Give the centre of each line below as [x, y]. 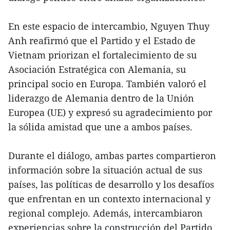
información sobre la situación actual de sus [105, 170]
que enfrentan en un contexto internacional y [109, 198]
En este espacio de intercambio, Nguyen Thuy [109, 26]
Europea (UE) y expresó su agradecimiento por [110, 112]
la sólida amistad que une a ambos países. [100, 127]
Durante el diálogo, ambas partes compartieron [112, 155]
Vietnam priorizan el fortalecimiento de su [102, 55]
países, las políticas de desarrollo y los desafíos [111, 184]
